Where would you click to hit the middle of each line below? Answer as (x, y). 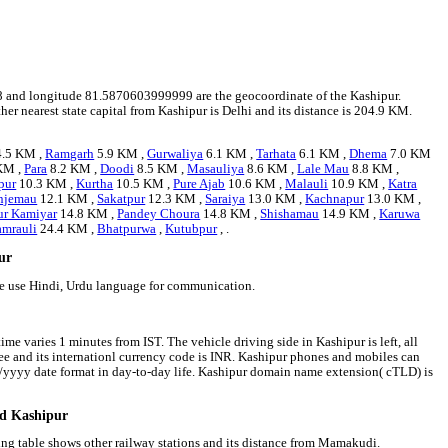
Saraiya (225, 199)
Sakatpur (121, 199)
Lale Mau (323, 169)
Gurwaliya (175, 154)
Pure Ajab (199, 184)
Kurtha (95, 184)
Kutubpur (191, 229)
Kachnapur (335, 199)
